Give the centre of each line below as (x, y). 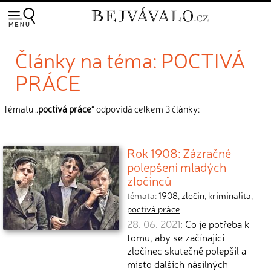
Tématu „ (21, 109)
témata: (143, 195)
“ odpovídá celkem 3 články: (145, 109)
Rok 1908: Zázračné (179, 152)
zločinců (149, 180)
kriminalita (230, 195)
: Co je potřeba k (215, 224)
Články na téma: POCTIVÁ (130, 59)
